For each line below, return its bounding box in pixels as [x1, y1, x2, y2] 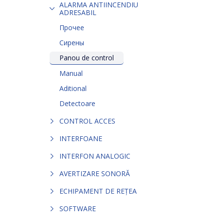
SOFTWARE [59, 203, 96, 213]
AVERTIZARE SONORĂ [59, 168, 130, 178]
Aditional [59, 83, 87, 93]
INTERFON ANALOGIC [59, 151, 130, 161]
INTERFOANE [59, 133, 102, 143]
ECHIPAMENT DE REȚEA [59, 186, 137, 196]
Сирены [59, 37, 84, 47]
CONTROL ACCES [59, 116, 115, 126]
